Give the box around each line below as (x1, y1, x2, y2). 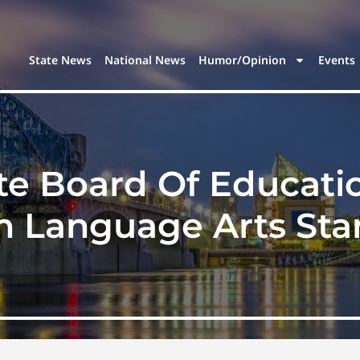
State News (29, 52, 92, 68)
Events (318, 52, 356, 68)
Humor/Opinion (198, 52, 287, 68)
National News (104, 52, 186, 68)
